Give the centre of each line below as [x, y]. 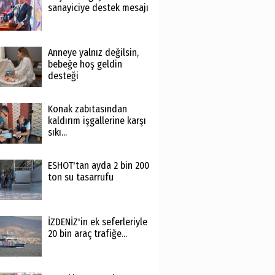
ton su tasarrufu [80, 177]
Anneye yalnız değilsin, [93, 52]
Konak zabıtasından [87, 109]
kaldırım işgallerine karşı [97, 121]
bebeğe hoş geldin [85, 64]
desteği [63, 76]
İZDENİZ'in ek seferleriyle [97, 222]
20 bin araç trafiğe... [87, 234]
